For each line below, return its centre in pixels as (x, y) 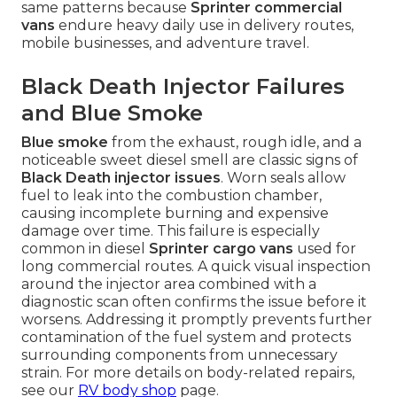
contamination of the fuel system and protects (186, 338)
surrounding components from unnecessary (179, 355)
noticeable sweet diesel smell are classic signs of (190, 160)
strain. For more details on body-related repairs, (188, 373)
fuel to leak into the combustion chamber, (171, 196)
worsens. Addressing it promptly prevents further (197, 320)
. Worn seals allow (283, 178)
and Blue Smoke (112, 113)
